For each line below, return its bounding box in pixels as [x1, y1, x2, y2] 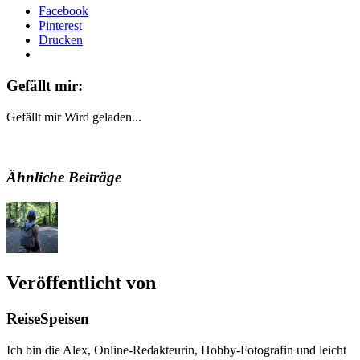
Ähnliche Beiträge [6, 169, 121, 186]
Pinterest [39, 18, 82, 33]
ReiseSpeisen [6, 309, 89, 327]
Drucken [39, 33, 83, 47]
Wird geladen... [64, 109, 141, 124]
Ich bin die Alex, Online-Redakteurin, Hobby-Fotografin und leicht [6, 342, 346, 357]
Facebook [39, 4, 88, 18]
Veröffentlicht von [6, 272, 156, 294]
